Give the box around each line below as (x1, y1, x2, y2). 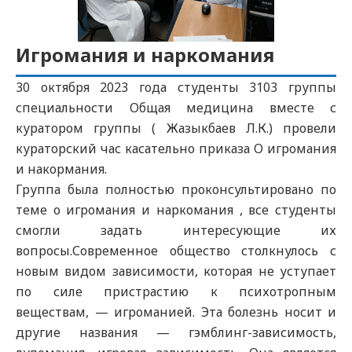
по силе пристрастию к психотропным (16, 283, 336, 300)
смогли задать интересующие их (16, 222, 336, 239)
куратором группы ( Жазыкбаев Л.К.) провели (16, 119, 336, 137)
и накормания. (16, 160, 107, 178)
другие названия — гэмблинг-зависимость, (16, 324, 336, 341)
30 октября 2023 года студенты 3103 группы (16, 79, 336, 96)
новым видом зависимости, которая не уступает (16, 262, 336, 280)
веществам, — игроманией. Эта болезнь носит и (16, 303, 336, 321)
